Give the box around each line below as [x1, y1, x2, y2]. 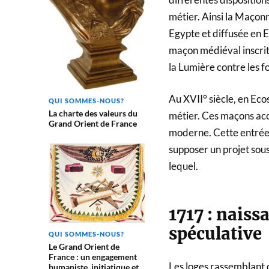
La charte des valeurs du [48, 108, 138, 119]
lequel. [168, 160, 198, 173]
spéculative [168, 223, 262, 244]
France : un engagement [48, 252, 137, 262]
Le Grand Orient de [48, 241, 119, 252]
